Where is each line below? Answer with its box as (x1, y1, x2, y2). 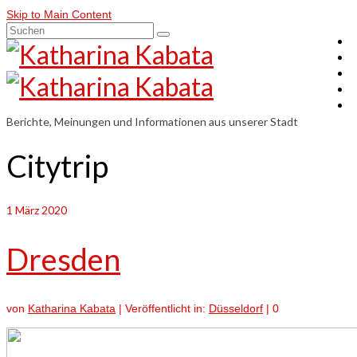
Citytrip (6, 147, 108, 185)
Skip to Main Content (6, 8, 112, 21)
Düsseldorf (209, 301, 263, 315)
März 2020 (13, 202, 67, 217)
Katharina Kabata (28, 301, 116, 315)
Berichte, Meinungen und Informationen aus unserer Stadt (6, 115, 298, 128)
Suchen (6, 23, 44, 36)
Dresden (6, 241, 120, 278)
